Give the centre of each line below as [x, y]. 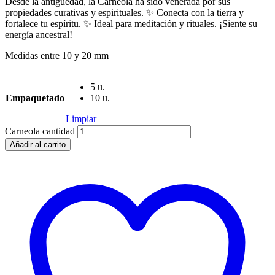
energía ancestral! [39, 34]
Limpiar [81, 118]
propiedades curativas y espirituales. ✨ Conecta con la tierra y [124, 12]
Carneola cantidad [40, 131]
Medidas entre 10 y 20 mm [57, 55]
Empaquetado [35, 98]
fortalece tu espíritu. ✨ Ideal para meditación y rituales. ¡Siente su [131, 23]
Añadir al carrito [38, 144]
